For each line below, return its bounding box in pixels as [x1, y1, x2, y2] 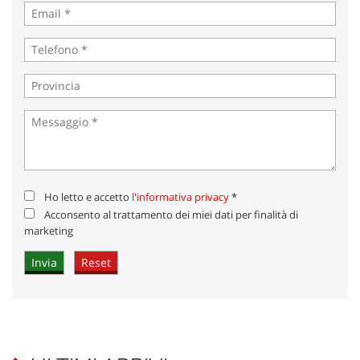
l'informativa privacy [132, 189, 229, 204]
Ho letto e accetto [44, 189, 132, 204]
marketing [24, 223, 76, 238]
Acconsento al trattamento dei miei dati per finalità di [44, 207, 298, 222]
